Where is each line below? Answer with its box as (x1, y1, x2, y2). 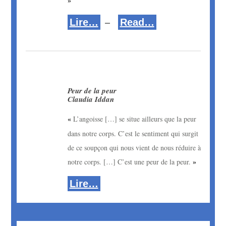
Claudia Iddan (67, 94, 114, 105)
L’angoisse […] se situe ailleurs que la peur (73, 114, 196, 124)
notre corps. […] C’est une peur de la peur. (67, 157, 193, 167)
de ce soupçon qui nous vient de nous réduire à (67, 143, 201, 153)
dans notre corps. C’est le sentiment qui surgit (67, 129, 198, 139)
